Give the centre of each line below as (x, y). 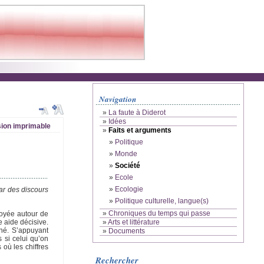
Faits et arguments (140, 131)
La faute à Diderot (137, 113)
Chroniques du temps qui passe (159, 214)
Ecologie (129, 189)
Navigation (118, 99)
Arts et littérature (134, 222)
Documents (127, 231)
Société (128, 166)
